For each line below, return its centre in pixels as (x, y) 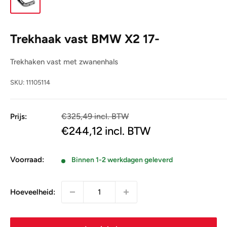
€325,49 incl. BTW (95, 116)
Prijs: (18, 117)
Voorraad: (27, 160)
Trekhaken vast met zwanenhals (64, 62)
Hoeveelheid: (33, 192)
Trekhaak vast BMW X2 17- (85, 39)
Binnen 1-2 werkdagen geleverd (122, 160)
